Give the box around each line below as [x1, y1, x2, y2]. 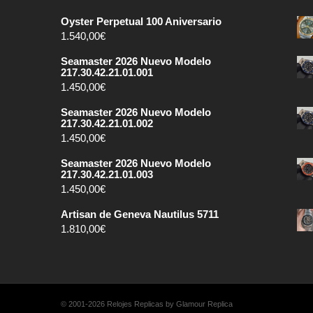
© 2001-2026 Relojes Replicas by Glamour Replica [61, 300, 233, 308]
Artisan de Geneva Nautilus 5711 [61, 208, 219, 220]
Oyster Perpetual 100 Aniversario [61, 15, 221, 27]
